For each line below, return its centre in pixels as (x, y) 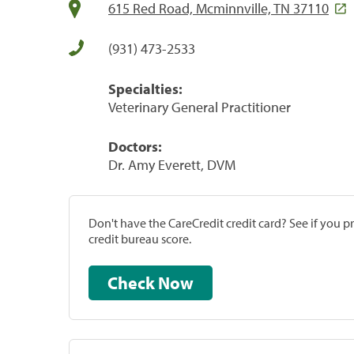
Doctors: (135, 146)
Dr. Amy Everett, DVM (172, 164)
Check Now (176, 282)
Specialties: (145, 88)
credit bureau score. (140, 238)
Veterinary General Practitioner (200, 107)
